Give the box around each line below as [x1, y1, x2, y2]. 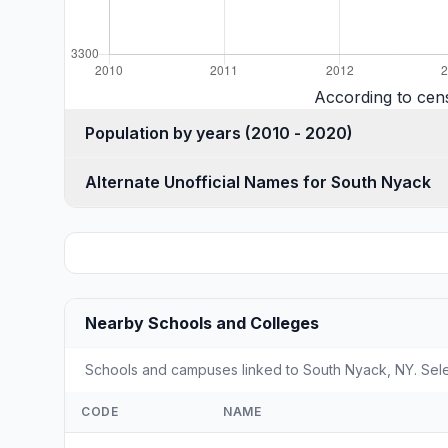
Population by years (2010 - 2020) [245, 123, 353, 143]
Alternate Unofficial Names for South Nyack [85, 172, 431, 192]
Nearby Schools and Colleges [85, 313, 319, 333]
